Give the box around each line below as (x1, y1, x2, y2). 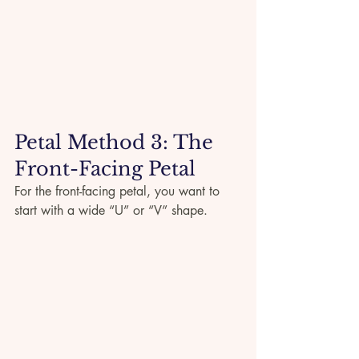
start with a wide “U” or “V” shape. (14, 202, 208, 220)
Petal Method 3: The (14, 131, 219, 155)
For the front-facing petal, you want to (14, 183, 224, 200)
